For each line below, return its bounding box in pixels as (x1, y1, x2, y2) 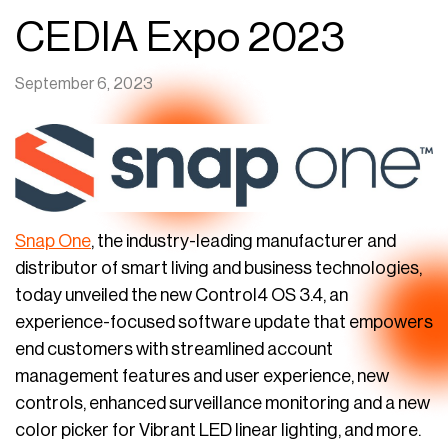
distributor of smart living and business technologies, (15, 259, 422, 278)
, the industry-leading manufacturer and (91, 232, 396, 251)
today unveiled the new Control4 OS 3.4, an (15, 286, 348, 305)
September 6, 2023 (15, 76, 153, 92)
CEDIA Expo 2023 (15, 17, 346, 59)
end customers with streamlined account (15, 340, 333, 359)
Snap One (15, 232, 91, 251)
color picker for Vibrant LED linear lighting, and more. (15, 421, 421, 440)
